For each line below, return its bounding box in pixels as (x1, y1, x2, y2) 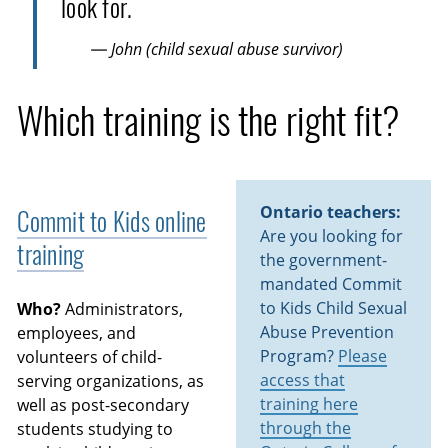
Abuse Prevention (259, 320, 394, 343)
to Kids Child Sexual (259, 296, 407, 319)
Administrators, (61, 297, 184, 320)
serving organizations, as (17, 369, 205, 392)
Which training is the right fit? (17, 96, 401, 147)
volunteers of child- (17, 345, 163, 368)
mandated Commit (259, 272, 402, 295)
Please (337, 344, 387, 367)
